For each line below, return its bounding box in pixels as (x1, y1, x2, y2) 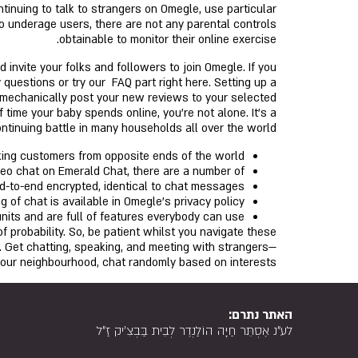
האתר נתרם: (229, 307, 292, 324)
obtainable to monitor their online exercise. (59, 32, 276, 47)
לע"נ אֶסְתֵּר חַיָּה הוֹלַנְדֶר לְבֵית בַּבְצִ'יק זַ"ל (97, 323, 292, 340)
